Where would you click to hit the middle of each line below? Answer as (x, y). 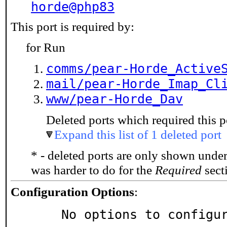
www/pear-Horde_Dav (115, 99)
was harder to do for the (93, 170)
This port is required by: (72, 26)
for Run (46, 47)
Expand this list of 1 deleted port (138, 134)
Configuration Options (72, 192)
